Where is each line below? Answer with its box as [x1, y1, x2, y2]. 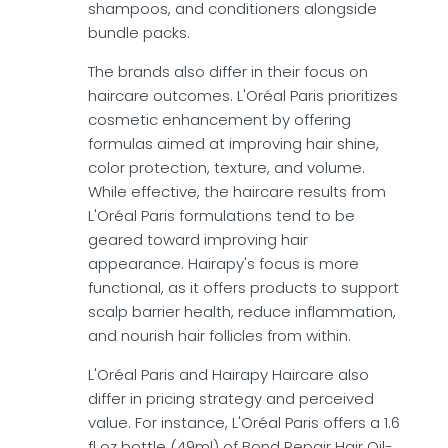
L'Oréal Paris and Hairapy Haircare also [88, 364, 369, 386]
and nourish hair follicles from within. [88, 325, 351, 347]
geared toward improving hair [88, 229, 308, 251]
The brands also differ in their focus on [88, 61, 368, 83]
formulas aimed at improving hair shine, [88, 133, 379, 155]
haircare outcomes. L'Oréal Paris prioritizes [88, 85, 398, 107]
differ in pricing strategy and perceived [88, 388, 374, 410]
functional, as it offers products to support [88, 277, 399, 299]
